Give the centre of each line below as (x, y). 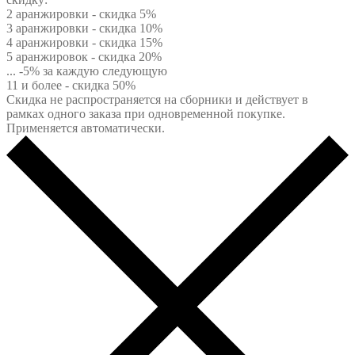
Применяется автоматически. (86, 128)
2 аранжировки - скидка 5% (81, 13)
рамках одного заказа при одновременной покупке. (146, 113)
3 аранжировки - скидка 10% (84, 28)
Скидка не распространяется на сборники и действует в (157, 99)
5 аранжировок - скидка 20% (84, 56)
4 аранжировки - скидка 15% (84, 42)
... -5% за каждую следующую (87, 71)
